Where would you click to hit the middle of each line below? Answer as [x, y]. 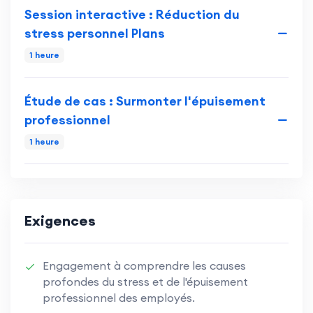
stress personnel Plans [95, 33]
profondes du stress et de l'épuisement [145, 281]
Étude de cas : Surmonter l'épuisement [145, 101]
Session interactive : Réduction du [132, 14]
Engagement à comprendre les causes [144, 265]
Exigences [60, 220]
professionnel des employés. [119, 297]
